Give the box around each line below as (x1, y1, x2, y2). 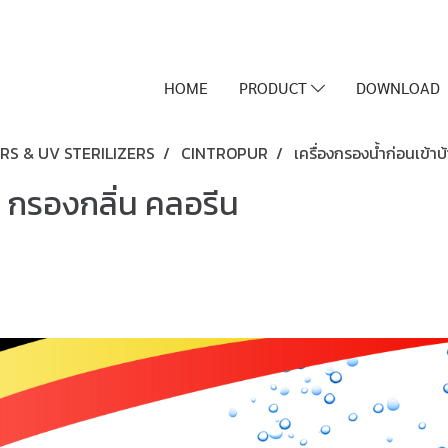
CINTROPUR (181, 141, 268, 165)
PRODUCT (238, 77, 311, 98)
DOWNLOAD (355, 77, 440, 98)
